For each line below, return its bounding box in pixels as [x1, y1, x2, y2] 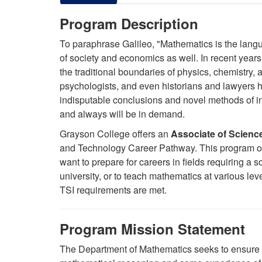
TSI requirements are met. [60, 183, 167, 196]
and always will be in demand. [60, 107, 185, 120]
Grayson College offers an [60, 127, 171, 140]
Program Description [60, 13, 198, 33]
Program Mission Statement [60, 219, 245, 239]
